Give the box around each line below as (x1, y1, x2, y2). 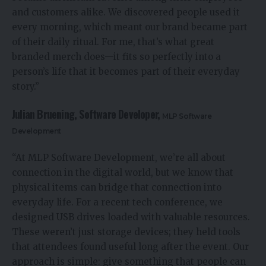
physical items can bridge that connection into (12, 181, 221, 193)
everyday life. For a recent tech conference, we (12, 196, 223, 208)
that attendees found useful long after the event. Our (12, 240, 249, 252)
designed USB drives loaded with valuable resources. (12, 211, 250, 223)
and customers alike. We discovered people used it (12, 6, 240, 18)
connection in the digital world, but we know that (12, 166, 233, 178)
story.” (12, 80, 39, 92)
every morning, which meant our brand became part (12, 21, 248, 33)
